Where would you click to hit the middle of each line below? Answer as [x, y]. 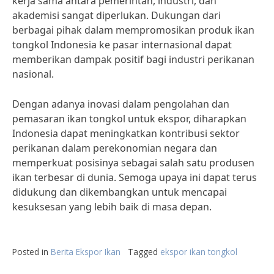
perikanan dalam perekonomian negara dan [115, 148]
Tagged [144, 252]
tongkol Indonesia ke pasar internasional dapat [122, 45]
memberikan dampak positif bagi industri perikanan [133, 59]
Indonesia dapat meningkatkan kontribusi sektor [126, 133]
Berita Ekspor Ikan [86, 252]
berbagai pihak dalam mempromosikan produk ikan [133, 30]
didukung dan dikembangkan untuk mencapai [120, 192]
